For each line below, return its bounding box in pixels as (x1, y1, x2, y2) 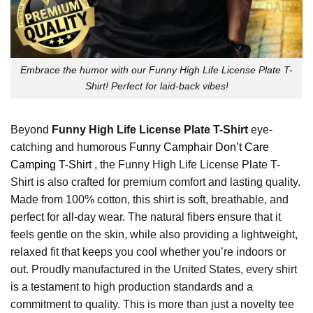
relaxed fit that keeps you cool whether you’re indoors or (10, 245, 286, 258)
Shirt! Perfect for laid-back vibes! (85, 80, 228, 92)
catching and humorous (10, 140, 126, 153)
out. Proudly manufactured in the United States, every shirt (10, 263, 297, 275)
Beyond (10, 123, 52, 136)
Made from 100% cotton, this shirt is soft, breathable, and (10, 193, 289, 205)
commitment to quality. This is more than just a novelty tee (10, 298, 294, 310)
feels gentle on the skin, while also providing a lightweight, (10, 228, 298, 240)
